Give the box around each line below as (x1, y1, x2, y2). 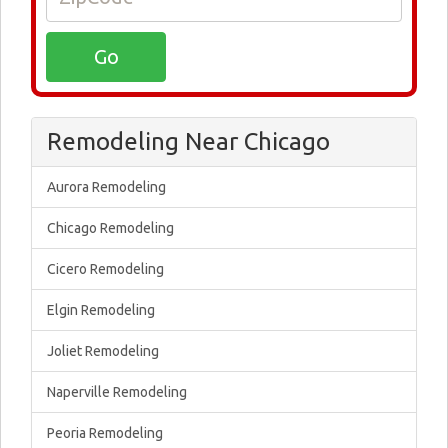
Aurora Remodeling (47, 179, 166, 195)
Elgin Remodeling (47, 302, 155, 318)
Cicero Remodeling (47, 261, 164, 277)
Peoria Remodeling (47, 425, 163, 441)
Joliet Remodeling (47, 343, 159, 359)
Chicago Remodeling (47, 220, 174, 236)
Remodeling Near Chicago (47, 128, 330, 155)
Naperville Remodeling (47, 384, 187, 400)
